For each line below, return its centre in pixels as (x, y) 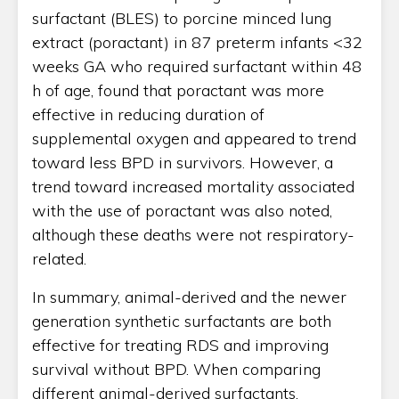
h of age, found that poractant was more (178, 90)
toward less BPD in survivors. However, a (183, 162)
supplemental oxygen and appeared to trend (194, 138)
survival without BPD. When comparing (176, 369)
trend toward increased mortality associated (193, 186)
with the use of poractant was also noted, (182, 210)
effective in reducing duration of (148, 114)
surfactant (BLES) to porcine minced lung (182, 18)
